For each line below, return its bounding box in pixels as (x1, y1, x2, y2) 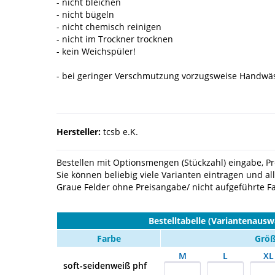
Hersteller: (56, 126, 101, 138)
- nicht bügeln (56, 9, 114, 21)
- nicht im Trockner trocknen (56, 33, 173, 45)
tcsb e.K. (101, 126, 138, 138)
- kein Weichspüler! (56, 45, 136, 58)
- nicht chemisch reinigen (56, 21, 161, 33)
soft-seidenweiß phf (63, 260, 147, 272)
